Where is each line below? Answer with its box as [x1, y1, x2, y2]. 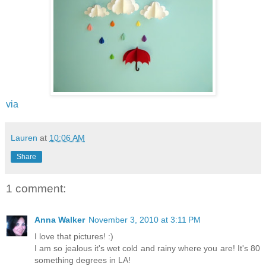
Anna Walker [34, 214, 85, 224]
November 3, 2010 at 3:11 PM [88, 214, 201, 224]
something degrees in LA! [34, 255, 131, 265]
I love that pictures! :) [34, 231, 113, 241]
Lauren [11, 133, 37, 143]
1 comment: [6, 182, 66, 195]
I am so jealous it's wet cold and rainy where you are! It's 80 [34, 243, 260, 253]
